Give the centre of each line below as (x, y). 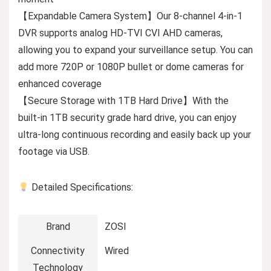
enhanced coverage (60, 84)
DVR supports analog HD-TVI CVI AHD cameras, (120, 33)
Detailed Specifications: (81, 188)
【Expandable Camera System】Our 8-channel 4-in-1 (130, 16)
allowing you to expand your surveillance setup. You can (135, 50)
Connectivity (58, 251)
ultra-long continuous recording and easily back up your (135, 135)
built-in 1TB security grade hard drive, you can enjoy (127, 118)
